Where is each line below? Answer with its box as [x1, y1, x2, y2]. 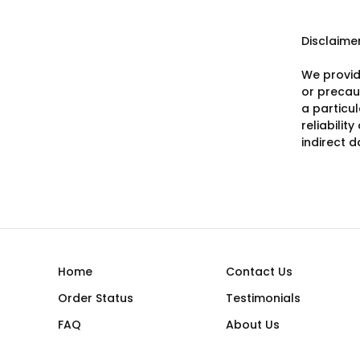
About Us [225, 317, 280, 333]
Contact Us [225, 264, 292, 280]
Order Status [58, 290, 133, 306]
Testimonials [225, 290, 301, 306]
